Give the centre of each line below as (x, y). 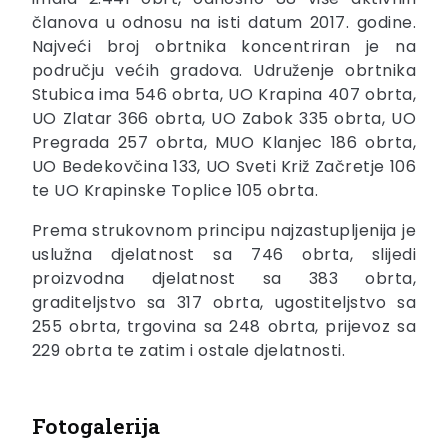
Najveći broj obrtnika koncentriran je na (224, 47)
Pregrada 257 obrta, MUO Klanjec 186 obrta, (224, 143)
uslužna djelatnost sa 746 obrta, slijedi (224, 255)
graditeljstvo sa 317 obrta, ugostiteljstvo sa (224, 303)
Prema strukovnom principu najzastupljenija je (224, 231)
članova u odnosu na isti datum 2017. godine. (224, 23)
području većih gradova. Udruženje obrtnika (224, 71)
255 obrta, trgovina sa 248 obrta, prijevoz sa (224, 327)
